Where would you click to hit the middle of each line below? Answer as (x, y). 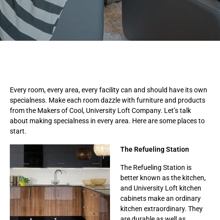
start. (18, 131)
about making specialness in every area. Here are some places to (107, 121)
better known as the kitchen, (163, 178)
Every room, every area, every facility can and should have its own (109, 90)
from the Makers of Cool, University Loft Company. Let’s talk (100, 110)
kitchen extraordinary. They (162, 208)
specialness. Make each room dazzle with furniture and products (108, 100)
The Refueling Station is (156, 167)
